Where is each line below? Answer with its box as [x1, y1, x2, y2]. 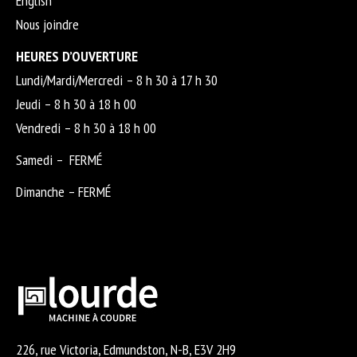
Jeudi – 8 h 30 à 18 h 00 [16, 95, 136, 113]
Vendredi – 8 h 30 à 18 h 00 [16, 119, 156, 137]
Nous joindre [16, 15, 79, 33]
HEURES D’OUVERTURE [16, 47, 141, 65]
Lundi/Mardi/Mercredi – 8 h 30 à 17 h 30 [16, 71, 218, 89]
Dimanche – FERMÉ [16, 182, 112, 201]
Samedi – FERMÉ [16, 151, 103, 169]
